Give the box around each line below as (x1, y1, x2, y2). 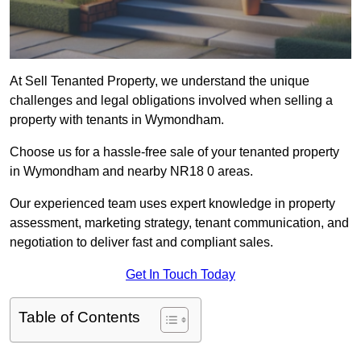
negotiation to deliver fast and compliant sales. (10, 235, 273, 250)
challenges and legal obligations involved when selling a (10, 93, 333, 108)
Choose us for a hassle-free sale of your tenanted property (10, 145, 339, 160)
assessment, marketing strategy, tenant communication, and (10, 216, 349, 230)
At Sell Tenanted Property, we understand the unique (10, 74, 309, 89)
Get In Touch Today (126, 268, 235, 282)
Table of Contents (19, 309, 140, 326)
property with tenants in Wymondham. (10, 113, 224, 127)
